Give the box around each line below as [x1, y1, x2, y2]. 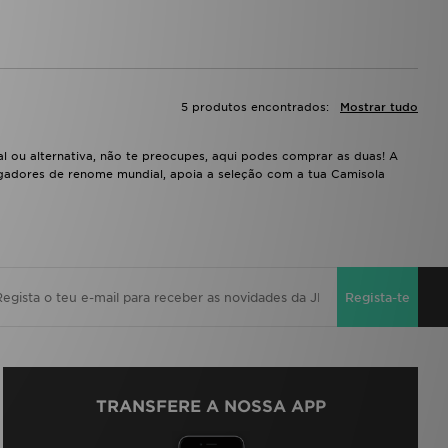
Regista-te [345, 289, 410, 305]
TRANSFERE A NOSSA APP [95, 397, 326, 417]
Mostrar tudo [340, 100, 418, 115]
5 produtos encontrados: [181, 100, 329, 115]
